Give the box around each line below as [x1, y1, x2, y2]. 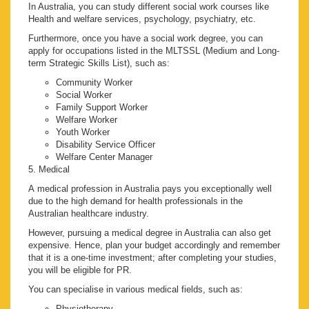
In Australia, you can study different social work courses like [28, 1, 269, 12]
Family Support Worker [56, 102, 148, 113]
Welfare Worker [56, 114, 117, 126]
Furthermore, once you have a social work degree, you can [28, 33, 263, 44]
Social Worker [56, 90, 112, 101]
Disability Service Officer [56, 139, 155, 150]
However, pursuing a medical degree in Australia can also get [28, 228, 271, 239]
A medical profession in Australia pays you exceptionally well [28, 183, 272, 195]
